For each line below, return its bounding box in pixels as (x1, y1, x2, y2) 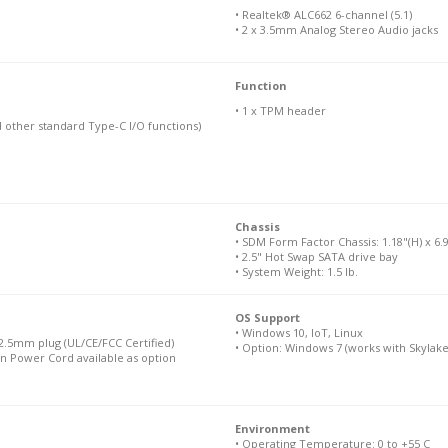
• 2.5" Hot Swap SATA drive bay (234, 249, 398, 264)
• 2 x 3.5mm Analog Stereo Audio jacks (234, 22, 438, 37)
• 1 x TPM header (234, 103, 326, 118)
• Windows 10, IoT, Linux (234, 325, 363, 340)
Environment (234, 421, 310, 436)
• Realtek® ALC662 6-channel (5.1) (234, 7, 412, 22)
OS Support (234, 310, 300, 325)
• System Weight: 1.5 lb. (234, 264, 358, 279)
